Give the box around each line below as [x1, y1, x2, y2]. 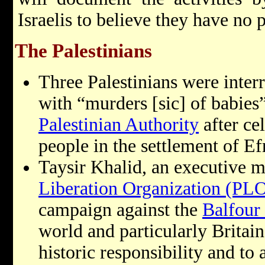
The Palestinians [15, 40, 152, 62]
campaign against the [38, 199, 202, 221]
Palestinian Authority [38, 114, 199, 135]
